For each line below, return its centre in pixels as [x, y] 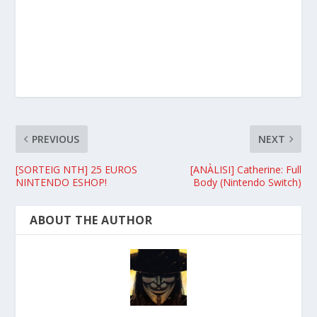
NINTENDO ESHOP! [62, 182]
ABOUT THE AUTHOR [91, 220]
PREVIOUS [56, 139]
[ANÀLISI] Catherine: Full [246, 169]
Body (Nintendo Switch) [247, 182]
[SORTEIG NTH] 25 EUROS [77, 169]
